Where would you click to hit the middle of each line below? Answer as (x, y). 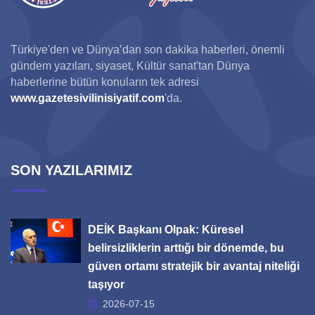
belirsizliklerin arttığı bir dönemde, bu (186, 248)
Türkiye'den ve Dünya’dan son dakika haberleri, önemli (148, 50)
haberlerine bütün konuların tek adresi (105, 82)
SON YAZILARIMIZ (71, 170)
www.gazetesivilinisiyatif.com (88, 98)
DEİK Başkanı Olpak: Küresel (166, 230)
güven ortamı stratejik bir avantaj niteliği (194, 266)
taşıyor (106, 284)
